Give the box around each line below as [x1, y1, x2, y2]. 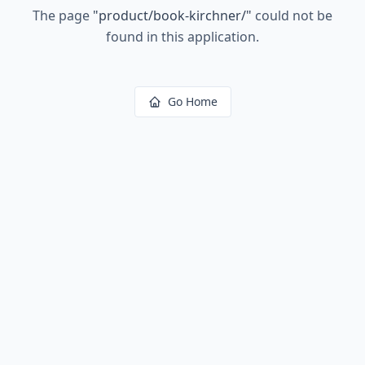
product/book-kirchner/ [99, 7, 246, 24]
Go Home [167, 94, 218, 109]
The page [33, 7, 93, 24]
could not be [252, 7, 332, 24]
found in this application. [106, 28, 259, 46]
